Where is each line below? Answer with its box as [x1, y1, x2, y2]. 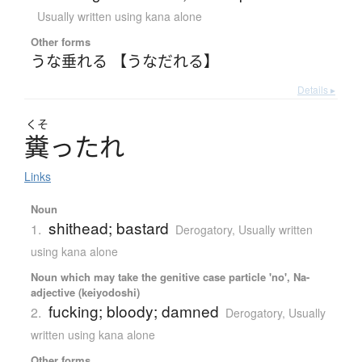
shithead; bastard [48, 217, 169, 239]
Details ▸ [297, 82, 335, 97]
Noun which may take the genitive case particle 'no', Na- [30, 269, 309, 285]
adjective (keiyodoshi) [30, 284, 140, 301]
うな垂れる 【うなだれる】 [30, 49, 219, 72]
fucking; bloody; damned [48, 300, 219, 322]
